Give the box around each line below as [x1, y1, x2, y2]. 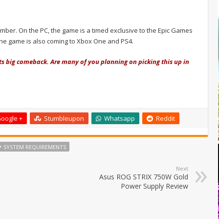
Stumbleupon [44, 113, 84, 123]
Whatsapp [104, 113, 135, 123]
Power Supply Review [121, 181, 188, 191]
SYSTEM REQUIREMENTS [3, 143, 66, 151]
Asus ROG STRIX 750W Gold [99, 172, 188, 181]
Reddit [156, 113, 175, 123]
